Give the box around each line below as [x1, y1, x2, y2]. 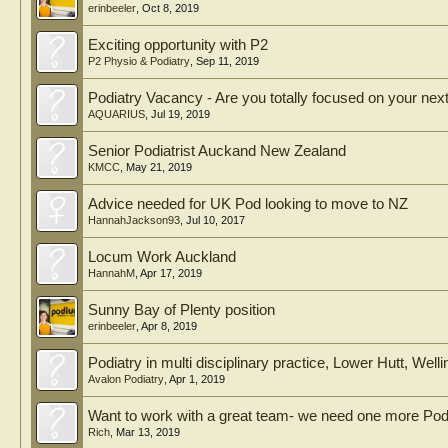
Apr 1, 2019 [169, 373, 225, 385]
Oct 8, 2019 [142, 2, 199, 14]
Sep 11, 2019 [196, 55, 259, 67]
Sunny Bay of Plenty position [88, 302, 275, 318]
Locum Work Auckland [88, 249, 236, 265]
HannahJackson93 [88, 214, 180, 226]
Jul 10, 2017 [186, 214, 245, 226]
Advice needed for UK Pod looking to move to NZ [88, 196, 408, 212]
